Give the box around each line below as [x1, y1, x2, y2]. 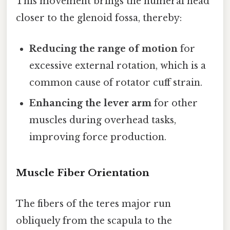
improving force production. [29, 131, 167, 143]
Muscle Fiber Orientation [16, 167, 149, 179]
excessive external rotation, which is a [29, 60, 206, 71]
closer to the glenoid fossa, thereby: [16, 12, 182, 24]
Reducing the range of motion [29, 43, 178, 54]
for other [151, 97, 198, 109]
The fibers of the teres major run [16, 198, 171, 209]
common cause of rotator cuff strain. [29, 76, 203, 88]
